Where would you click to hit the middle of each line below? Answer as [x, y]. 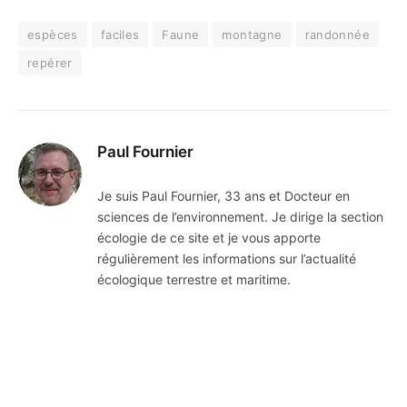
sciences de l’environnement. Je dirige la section [240, 217]
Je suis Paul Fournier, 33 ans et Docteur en [223, 196]
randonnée [338, 35]
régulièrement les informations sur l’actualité [227, 259]
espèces [53, 35]
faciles [120, 35]
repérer [50, 63]
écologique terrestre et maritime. [194, 280]
